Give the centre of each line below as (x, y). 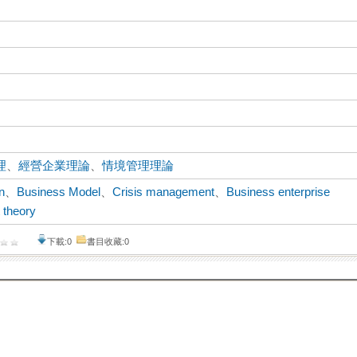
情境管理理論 (138, 166)
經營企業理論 (55, 166)
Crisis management (164, 192)
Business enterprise (279, 192)
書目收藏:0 (108, 242)
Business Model (59, 192)
